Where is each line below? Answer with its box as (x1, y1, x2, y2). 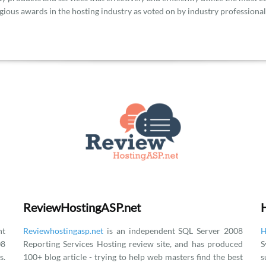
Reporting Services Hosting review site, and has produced (23, 239, 243, 249)
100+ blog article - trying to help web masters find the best (23, 252, 243, 262)
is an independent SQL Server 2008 (103, 226, 243, 236)
